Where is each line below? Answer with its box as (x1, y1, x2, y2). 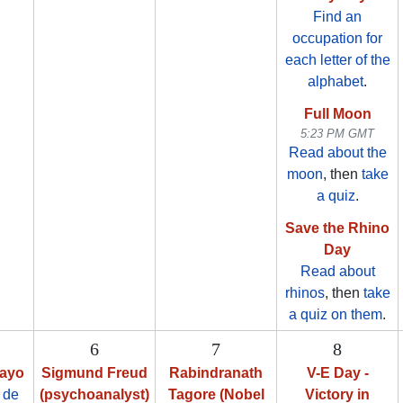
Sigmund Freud (41, 365, 148, 381)
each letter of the (284, 52, 390, 68)
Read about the (288, 145, 387, 161)
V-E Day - (306, 365, 369, 381)
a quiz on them (289, 307, 382, 323)
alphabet (308, 74, 363, 90)
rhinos (284, 285, 325, 301)
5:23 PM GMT (300, 127, 374, 141)
